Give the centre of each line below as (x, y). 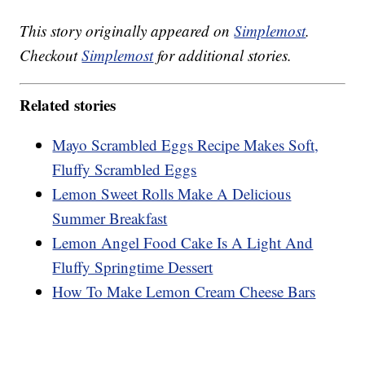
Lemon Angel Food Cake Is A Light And (183, 242)
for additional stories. (223, 55)
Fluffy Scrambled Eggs (125, 169)
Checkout (51, 55)
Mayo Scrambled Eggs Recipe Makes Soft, (186, 144)
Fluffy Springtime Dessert (133, 266)
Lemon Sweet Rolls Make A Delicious (172, 193)
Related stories (68, 104)
